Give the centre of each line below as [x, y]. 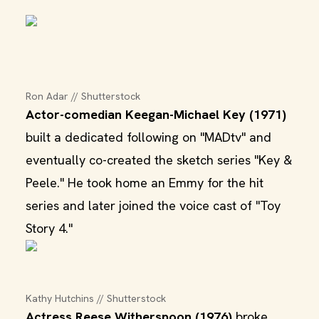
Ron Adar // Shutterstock [83, 96]
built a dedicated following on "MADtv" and [148, 137]
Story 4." [49, 228]
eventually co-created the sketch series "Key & [159, 160]
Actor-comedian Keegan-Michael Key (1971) [156, 114]
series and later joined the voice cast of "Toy [153, 205]
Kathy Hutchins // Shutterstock [96, 298]
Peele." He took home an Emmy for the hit [145, 183]
